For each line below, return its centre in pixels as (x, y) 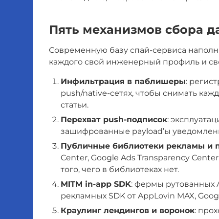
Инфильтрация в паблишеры (123, 81)
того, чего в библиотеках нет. (120, 169)
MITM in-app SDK (96, 184)
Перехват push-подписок (114, 120)
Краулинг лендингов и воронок (128, 210)
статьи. (75, 105)
